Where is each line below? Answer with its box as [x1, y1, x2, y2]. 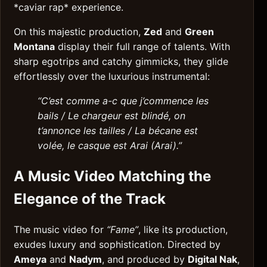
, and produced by [102, 253, 188, 266]
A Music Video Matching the [14, 167, 211, 185]
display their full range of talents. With [55, 41, 230, 53]
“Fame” [107, 223, 138, 236]
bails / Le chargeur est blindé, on [38, 110, 185, 122]
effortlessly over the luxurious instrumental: [14, 70, 210, 83]
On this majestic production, [14, 26, 144, 38]
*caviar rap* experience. [14, 1, 123, 14]
